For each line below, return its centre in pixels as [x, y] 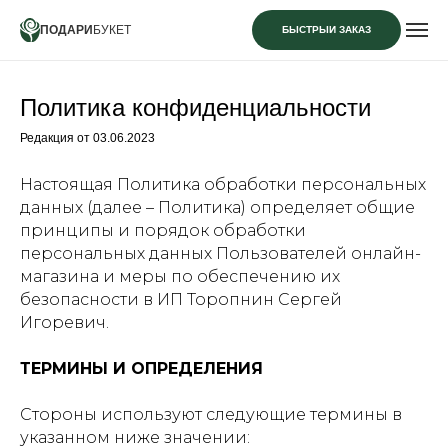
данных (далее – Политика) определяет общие [217, 207]
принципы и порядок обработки [163, 230]
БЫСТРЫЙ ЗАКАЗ [326, 29]
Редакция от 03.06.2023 [87, 138]
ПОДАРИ [66, 30]
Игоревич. [64, 322]
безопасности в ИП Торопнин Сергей [181, 299]
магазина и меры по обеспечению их [180, 276]
